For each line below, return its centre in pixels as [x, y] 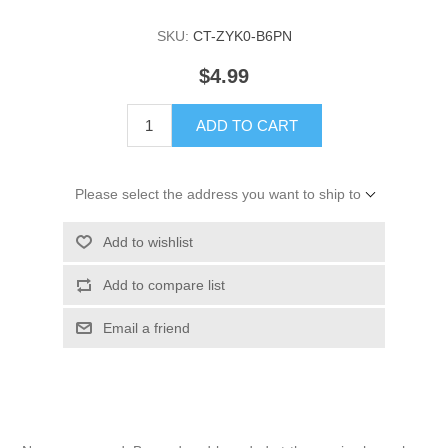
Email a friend [146, 327]
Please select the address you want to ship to [217, 193]
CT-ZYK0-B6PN [242, 36]
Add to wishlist [147, 241]
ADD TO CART [246, 125]
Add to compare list [163, 284]
